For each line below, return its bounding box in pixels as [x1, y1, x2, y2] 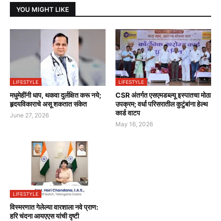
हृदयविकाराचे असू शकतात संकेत [10, 100, 87, 109]
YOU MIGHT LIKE [16, 5, 69, 13]
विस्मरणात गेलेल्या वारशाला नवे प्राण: [10, 203, 98, 212]
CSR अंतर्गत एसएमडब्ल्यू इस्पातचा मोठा [115, 91, 211, 100]
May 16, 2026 [115, 120, 153, 128]
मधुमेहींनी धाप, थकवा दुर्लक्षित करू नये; [10, 91, 101, 100]
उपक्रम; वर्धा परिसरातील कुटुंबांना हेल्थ [115, 100, 208, 109]
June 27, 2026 [10, 111, 49, 119]
